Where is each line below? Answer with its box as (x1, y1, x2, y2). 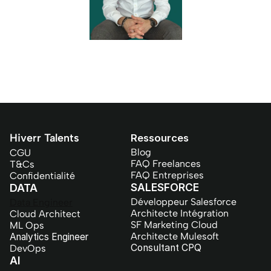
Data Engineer (10, 197, 73, 208)
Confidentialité (10, 170, 75, 181)
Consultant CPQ (131, 242, 201, 253)
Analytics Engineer (10, 231, 88, 243)
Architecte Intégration (131, 207, 229, 219)
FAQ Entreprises (131, 169, 204, 181)
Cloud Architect (10, 208, 80, 220)
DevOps (10, 243, 46, 254)
